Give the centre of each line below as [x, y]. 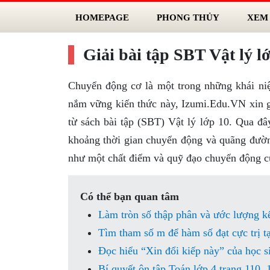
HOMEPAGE [102, 17]
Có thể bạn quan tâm [129, 196]
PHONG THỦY [188, 17]
